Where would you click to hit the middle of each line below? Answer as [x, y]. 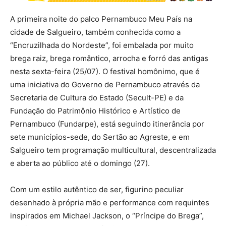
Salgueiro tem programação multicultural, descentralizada [113, 150]
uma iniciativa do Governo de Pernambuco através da [105, 84]
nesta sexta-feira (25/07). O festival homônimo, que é [105, 71]
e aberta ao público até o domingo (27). [80, 163]
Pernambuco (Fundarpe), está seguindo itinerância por [107, 124]
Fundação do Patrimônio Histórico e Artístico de [95, 110]
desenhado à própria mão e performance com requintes [110, 202]
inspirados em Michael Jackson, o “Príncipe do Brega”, [107, 215]
